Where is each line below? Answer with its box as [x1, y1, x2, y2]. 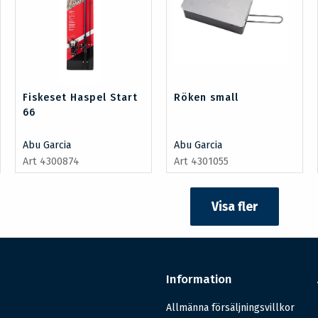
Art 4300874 [22, 155, 79, 168]
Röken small [174, 92, 238, 104]
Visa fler [212, 199, 258, 214]
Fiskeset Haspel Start [22, 92, 138, 104]
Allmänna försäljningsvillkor [165, 302, 295, 314]
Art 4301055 [174, 155, 229, 168]
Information [165, 272, 232, 287]
